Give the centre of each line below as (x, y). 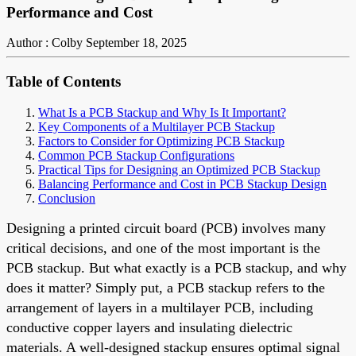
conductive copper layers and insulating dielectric (149, 327)
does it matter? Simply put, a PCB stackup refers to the (166, 287)
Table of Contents (64, 82)
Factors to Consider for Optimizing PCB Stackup (161, 141)
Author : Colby (44, 43)
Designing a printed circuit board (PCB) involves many (166, 228)
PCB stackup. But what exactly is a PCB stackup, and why (176, 267)
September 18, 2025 (136, 43)
